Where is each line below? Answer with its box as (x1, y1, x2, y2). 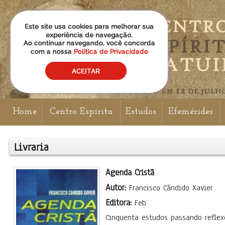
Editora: (105, 197, 135, 208)
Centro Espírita (47, 107, 116, 117)
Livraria (14, 140, 49, 155)
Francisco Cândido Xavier (129, 182, 213, 193)
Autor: (105, 182, 129, 193)
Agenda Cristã (105, 167, 154, 178)
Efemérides (165, 107, 216, 117)
